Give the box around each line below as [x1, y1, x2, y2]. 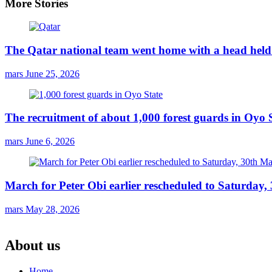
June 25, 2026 [25, 68, 80, 79]
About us [5, 237, 60, 254]
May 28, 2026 [25, 203, 80, 214]
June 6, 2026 [25, 136, 75, 147]
